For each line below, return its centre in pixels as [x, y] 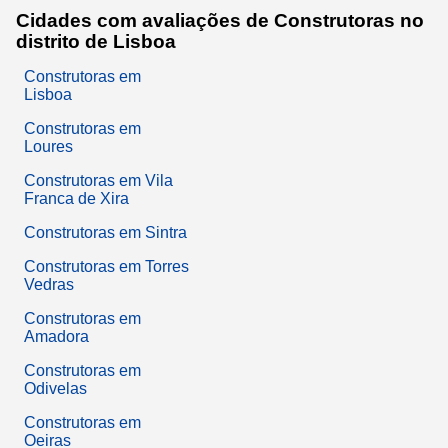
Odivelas [55, 388]
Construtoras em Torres [106, 266]
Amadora [56, 336]
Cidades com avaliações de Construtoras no [220, 20]
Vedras [49, 284]
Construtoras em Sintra [105, 232]
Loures [48, 146]
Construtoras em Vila [98, 180]
